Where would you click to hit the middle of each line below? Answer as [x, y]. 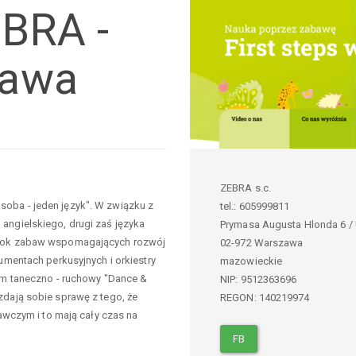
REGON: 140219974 [265, 297]
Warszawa [279, 242]
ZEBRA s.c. [246, 188]
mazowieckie [252, 261]
